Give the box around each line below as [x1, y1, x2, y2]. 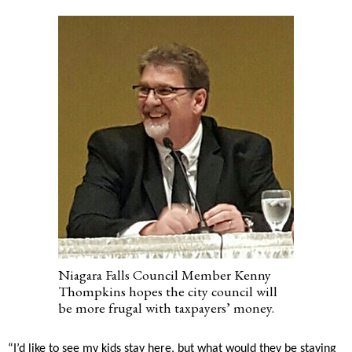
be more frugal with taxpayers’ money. [58, 299, 274, 317]
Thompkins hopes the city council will [58, 282, 277, 300]
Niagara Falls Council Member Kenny [58, 266, 271, 284]
